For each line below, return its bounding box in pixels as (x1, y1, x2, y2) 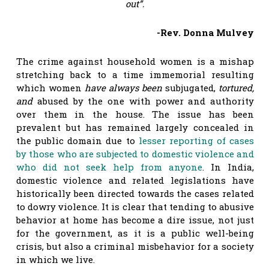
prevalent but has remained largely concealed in (16, 121, 254, 133)
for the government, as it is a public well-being (16, 226, 254, 239)
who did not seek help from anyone (16, 160, 202, 173)
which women (16, 81, 85, 94)
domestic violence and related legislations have (16, 174, 254, 186)
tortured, (219, 81, 254, 94)
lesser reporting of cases (138, 134, 254, 147)
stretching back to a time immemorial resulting (16, 68, 254, 80)
